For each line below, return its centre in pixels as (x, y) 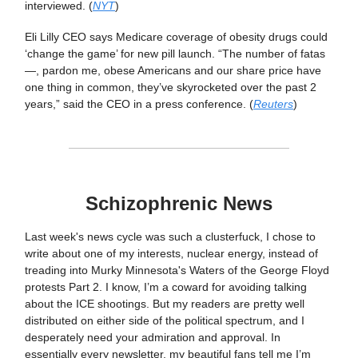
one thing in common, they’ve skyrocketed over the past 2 (171, 87)
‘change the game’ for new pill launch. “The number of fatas (175, 53)
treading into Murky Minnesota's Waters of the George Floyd (177, 270)
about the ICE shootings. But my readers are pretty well (165, 303)
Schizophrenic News (179, 203)
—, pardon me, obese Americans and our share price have (173, 70)
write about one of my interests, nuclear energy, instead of (171, 253)
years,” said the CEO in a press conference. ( (139, 103)
